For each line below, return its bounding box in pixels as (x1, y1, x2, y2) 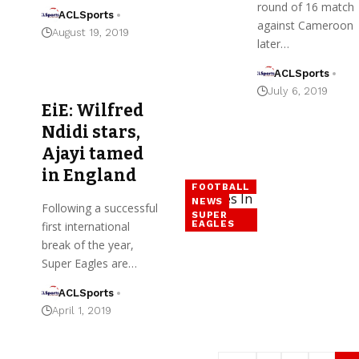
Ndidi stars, (42, 121, 140, 143)
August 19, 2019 (52, 26, 129, 38)
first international (42, 218, 130, 234)
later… (256, 35, 289, 51)
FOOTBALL (192, 180, 250, 192)
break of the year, (42, 236, 134, 252)
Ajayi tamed (42, 143, 143, 164)
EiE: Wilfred (42, 99, 143, 121)
